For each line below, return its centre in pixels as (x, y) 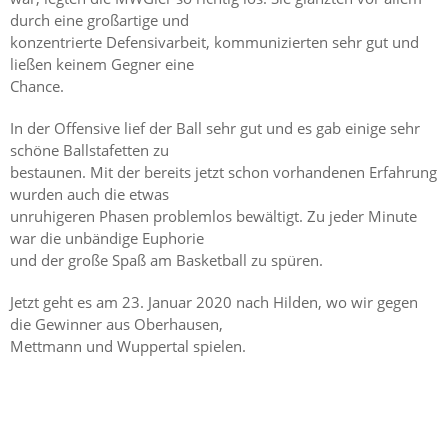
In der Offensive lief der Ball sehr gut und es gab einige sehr (215, 127)
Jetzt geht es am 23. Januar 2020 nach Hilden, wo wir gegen (214, 301)
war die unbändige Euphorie (107, 237)
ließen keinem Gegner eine (102, 63)
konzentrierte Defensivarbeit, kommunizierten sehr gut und (214, 41)
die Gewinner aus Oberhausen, (116, 323)
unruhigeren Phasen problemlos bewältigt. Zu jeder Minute (213, 215)
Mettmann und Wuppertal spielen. (128, 345)
